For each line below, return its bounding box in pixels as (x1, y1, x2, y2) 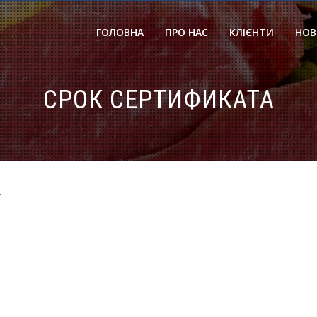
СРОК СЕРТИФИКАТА (42, 85, 275, 115)
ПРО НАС (165, 25, 208, 39)
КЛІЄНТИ (229, 25, 274, 39)
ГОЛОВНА (96, 25, 144, 39)
